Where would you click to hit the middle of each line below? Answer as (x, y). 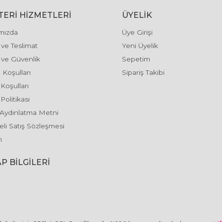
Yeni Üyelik (140, 46)
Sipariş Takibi (143, 72)
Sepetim (136, 59)
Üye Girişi (137, 32)
